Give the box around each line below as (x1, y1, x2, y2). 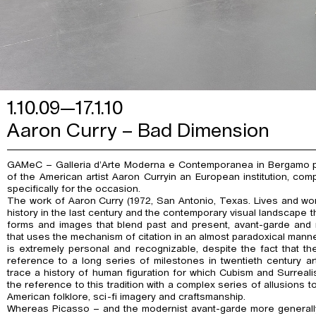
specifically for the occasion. (7, 184, 140, 195)
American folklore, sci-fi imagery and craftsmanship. (7, 292, 245, 303)
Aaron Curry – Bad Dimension (7, 121, 269, 140)
